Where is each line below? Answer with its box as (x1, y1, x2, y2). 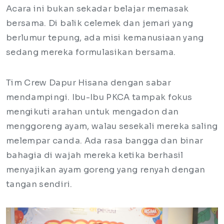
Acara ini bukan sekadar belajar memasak (6, 3, 189, 14)
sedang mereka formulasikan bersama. (6, 47, 176, 58)
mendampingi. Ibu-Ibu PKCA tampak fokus (6, 92, 192, 103)
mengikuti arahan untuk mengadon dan (6, 106, 179, 117)
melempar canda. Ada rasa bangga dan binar (6, 135, 203, 146)
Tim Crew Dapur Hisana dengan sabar (6, 77, 171, 88)
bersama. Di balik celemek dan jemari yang (6, 18, 193, 29)
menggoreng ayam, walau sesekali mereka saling (6, 121, 218, 132)
